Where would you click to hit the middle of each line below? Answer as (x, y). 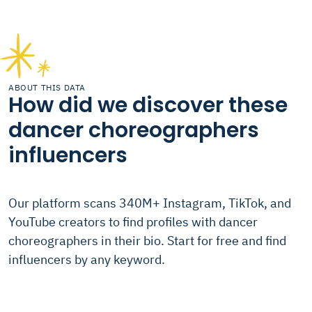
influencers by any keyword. (87, 259)
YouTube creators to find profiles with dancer (133, 222)
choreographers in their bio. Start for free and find (147, 241)
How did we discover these (148, 105)
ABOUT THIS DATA (47, 87)
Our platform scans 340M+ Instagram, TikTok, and (150, 203)
